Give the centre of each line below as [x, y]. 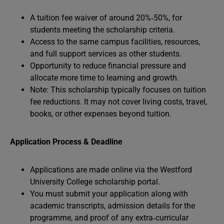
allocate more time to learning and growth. [104, 78]
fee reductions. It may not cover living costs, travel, [118, 102]
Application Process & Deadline [66, 142]
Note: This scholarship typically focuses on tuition [118, 90]
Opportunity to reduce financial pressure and [108, 66]
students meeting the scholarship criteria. [102, 30]
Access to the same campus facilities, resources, [115, 42]
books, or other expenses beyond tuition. [101, 114]
